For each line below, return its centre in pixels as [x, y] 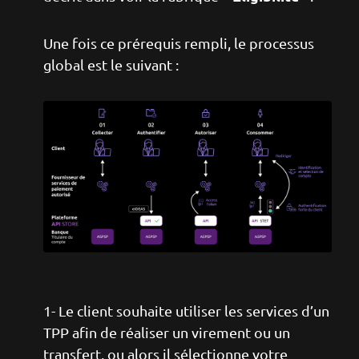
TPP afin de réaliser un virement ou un [167, 332]
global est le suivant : [111, 65]
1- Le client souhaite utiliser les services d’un [186, 311]
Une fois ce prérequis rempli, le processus [179, 43]
